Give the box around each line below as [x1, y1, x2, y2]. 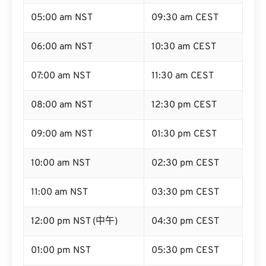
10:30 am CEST [151, 41, 216, 53]
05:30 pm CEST [151, 245, 219, 256]
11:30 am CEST [151, 70, 214, 82]
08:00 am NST [31, 99, 93, 111]
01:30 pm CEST [151, 128, 217, 140]
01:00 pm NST [31, 245, 91, 256]
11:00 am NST [31, 186, 88, 198]
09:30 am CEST [151, 12, 218, 24]
